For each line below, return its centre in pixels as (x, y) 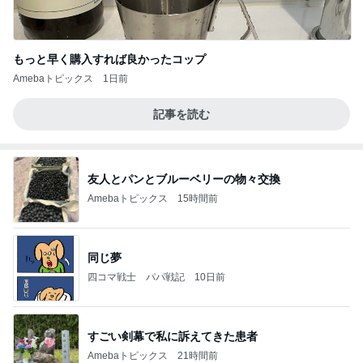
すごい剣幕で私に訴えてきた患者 (173, 337)
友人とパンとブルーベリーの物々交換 (184, 179)
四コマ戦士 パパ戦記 (136, 278)
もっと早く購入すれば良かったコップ (109, 59)
